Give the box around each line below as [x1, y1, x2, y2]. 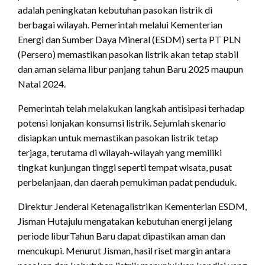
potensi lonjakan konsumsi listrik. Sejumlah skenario [18, 117, 226, 128]
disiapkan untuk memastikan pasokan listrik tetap [18, 131, 218, 143]
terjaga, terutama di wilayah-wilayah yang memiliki [18, 146, 222, 158]
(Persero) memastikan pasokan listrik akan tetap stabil [18, 48, 238, 60]
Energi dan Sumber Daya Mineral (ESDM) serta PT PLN [18, 33, 241, 45]
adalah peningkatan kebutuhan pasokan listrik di [18, 4, 212, 15]
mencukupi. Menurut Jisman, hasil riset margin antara [18, 244, 231, 256]
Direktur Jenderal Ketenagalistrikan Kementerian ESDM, [18, 200, 247, 212]
